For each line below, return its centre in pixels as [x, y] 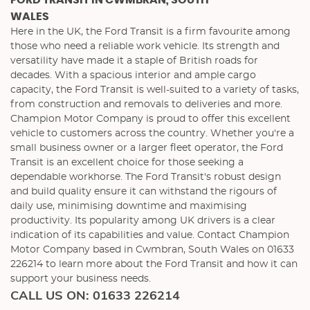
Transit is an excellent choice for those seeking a [127, 163]
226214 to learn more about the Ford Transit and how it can [154, 264]
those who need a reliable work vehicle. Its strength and [145, 46]
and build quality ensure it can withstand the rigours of [144, 192]
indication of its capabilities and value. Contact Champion [150, 235]
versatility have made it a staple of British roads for [134, 61]
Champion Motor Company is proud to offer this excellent [151, 119]
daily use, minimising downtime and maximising [129, 206]
